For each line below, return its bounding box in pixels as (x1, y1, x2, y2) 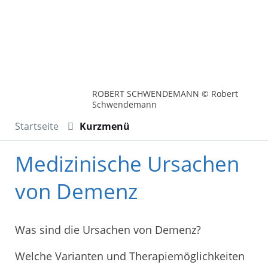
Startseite (15, 120, 59, 133)
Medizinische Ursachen (15, 150, 239, 178)
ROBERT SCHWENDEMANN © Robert (92, 88, 239, 100)
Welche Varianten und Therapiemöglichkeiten (15, 248, 245, 263)
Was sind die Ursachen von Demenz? (15, 223, 201, 237)
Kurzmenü (80, 120, 130, 133)
